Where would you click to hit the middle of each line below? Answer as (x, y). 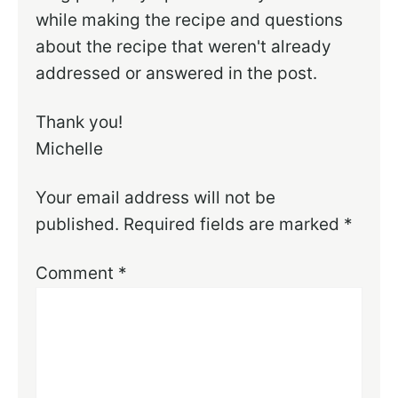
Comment (77, 274)
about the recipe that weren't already (184, 47)
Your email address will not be (156, 198)
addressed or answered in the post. (177, 74)
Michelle (70, 149)
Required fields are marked (234, 225)
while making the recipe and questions (190, 20)
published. (78, 225)
